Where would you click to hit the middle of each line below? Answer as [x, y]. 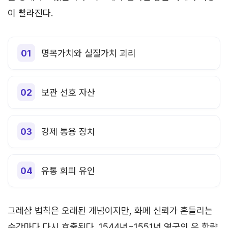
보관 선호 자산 [68, 92]
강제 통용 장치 [68, 131]
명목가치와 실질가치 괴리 [89, 53]
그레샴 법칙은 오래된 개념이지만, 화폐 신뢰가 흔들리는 [110, 210]
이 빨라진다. [30, 13]
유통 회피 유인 [68, 170]
